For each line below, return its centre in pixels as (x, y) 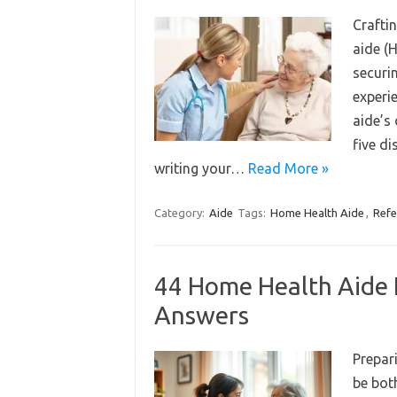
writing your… (201, 168)
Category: (180, 213)
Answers (201, 315)
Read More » (288, 168)
